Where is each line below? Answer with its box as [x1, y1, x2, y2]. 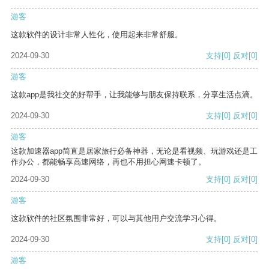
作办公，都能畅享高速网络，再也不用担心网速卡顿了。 [11, 157, 206, 167]
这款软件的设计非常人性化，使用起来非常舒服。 [11, 30, 183, 40]
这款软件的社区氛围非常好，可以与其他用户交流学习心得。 [11, 214, 222, 223]
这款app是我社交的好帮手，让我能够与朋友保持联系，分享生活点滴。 [11, 90, 258, 100]
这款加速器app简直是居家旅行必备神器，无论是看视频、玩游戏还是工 [11, 147, 258, 156]
